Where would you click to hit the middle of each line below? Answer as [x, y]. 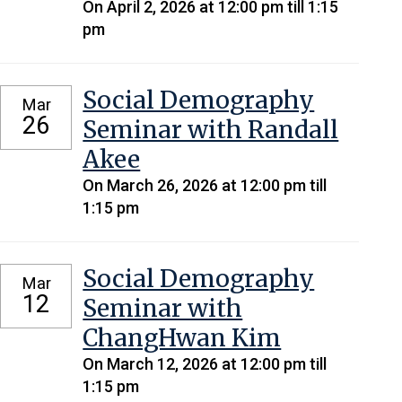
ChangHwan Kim [182, 338]
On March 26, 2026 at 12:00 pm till [205, 186]
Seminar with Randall [211, 130]
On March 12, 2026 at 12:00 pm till [205, 364]
